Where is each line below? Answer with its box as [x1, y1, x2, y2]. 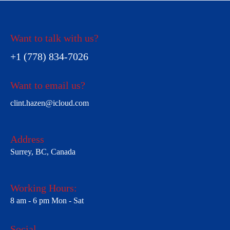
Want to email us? [10, 79, 85, 91]
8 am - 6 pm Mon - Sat [10, 196, 84, 205]
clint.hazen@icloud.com [10, 98, 89, 107]
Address [10, 133, 44, 145]
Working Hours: [10, 182, 77, 194]
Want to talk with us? [10, 32, 99, 44]
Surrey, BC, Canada [10, 147, 75, 156]
